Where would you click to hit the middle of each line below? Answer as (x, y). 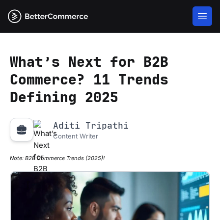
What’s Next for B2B (89, 62)
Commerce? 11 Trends (89, 79)
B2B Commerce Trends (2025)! (65, 158)
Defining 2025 (64, 97)
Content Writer (76, 136)
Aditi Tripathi (91, 125)
